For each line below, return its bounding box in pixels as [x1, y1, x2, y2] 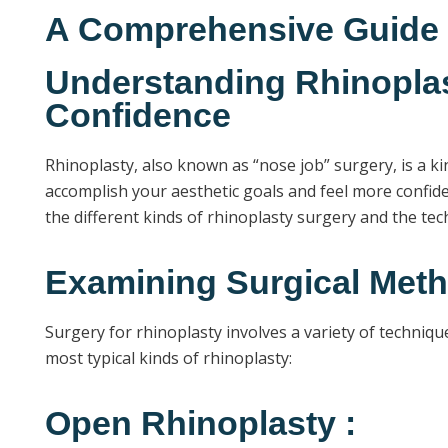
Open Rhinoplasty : [45, 404, 356, 442]
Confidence [45, 96, 231, 134]
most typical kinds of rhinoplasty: [45, 346, 292, 369]
